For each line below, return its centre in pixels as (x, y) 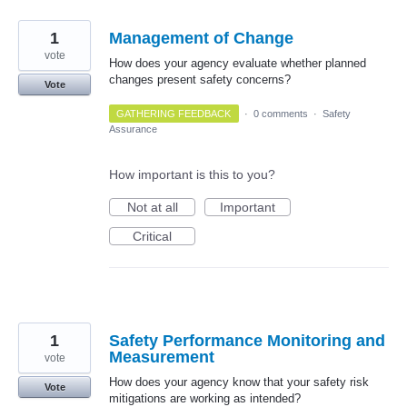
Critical (152, 237)
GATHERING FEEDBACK (174, 114)
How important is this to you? (192, 175)
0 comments (280, 114)
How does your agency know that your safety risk (239, 382)
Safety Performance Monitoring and (247, 341)
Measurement (162, 357)
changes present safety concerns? (200, 80)
